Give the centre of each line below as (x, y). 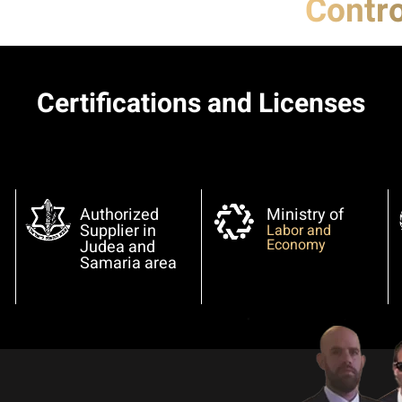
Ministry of (305, 214)
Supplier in (118, 231)
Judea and (118, 247)
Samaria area (129, 263)
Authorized (120, 214)
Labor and (298, 230)
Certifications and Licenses (201, 104)
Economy (296, 245)
